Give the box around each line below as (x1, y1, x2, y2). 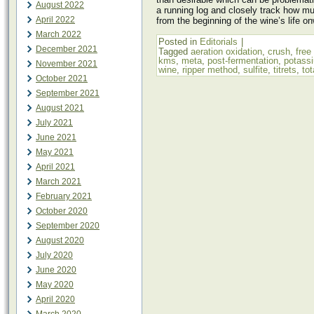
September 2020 (36, 221, 100, 231)
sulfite (243, 64, 268, 75)
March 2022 (36, 29, 81, 39)
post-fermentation (207, 55, 278, 66)
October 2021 (36, 74, 88, 83)
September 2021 (36, 88, 100, 98)
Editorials (200, 36, 238, 47)
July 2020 (36, 250, 73, 260)
